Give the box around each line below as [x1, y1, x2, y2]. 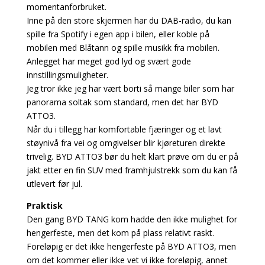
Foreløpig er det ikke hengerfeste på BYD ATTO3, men [26, 240, 236, 252]
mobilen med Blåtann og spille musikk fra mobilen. [26, 41, 219, 53]
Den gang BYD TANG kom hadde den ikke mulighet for [26, 213, 237, 225]
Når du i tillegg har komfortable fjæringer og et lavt [26, 123, 222, 135]
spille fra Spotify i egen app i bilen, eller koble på [26, 28, 209, 40]
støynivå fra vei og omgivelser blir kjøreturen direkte [26, 137, 225, 148]
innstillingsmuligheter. [26, 69, 108, 80]
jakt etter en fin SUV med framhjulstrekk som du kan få [26, 164, 237, 176]
